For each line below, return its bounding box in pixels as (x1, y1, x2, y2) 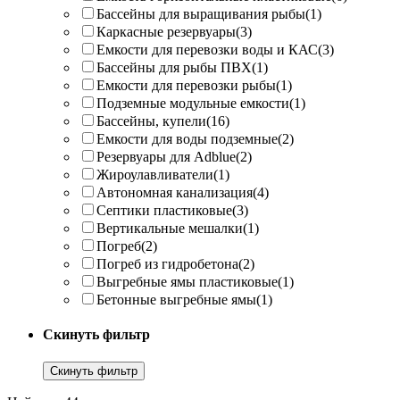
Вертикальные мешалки (96, 220, 243, 236)
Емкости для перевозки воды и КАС (96, 41, 318, 57)
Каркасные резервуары (96, 23, 236, 39)
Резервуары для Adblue (96, 148, 236, 164)
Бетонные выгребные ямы (96, 291, 256, 307)
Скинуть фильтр (43, 326, 150, 342)
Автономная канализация (96, 184, 253, 200)
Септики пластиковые (96, 202, 232, 218)
